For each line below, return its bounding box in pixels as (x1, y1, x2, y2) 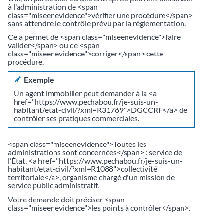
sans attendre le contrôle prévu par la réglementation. (8, 18, 186, 28)
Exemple (21, 74, 54, 84)
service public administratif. (8, 181, 99, 190)
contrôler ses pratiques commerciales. (14, 113, 140, 123)
